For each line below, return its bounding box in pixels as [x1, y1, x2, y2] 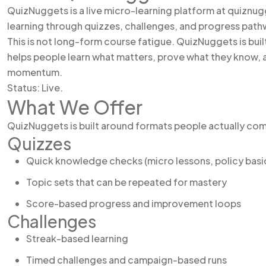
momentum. [7, 66, 62, 78]
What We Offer [7, 95, 142, 119]
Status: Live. [7, 81, 63, 94]
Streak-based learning [26, 232, 128, 245]
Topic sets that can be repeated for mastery [26, 176, 227, 188]
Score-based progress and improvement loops [26, 197, 241, 210]
